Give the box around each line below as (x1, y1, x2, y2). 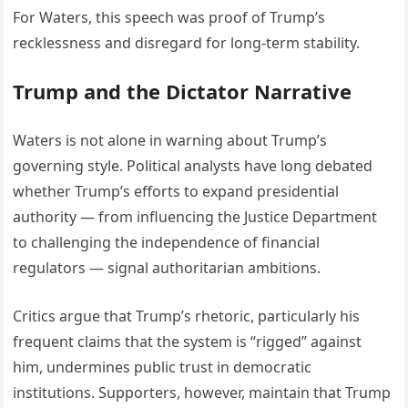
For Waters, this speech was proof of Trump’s (13, 7, 326, 28)
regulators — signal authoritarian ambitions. (13, 258, 321, 279)
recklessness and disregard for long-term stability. (13, 33, 361, 54)
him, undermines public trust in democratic (13, 357, 312, 378)
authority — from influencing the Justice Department (13, 207, 378, 228)
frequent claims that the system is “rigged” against (13, 331, 362, 352)
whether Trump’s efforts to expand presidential (13, 181, 340, 202)
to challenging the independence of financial (13, 232, 321, 253)
